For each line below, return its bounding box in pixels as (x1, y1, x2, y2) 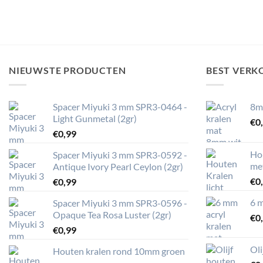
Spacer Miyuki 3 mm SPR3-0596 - (53, 197, 187, 208)
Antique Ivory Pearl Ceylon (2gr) (53, 160, 183, 172)
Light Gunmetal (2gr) (53, 112, 137, 124)
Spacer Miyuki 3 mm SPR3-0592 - (53, 149, 187, 160)
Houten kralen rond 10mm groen (53, 245, 185, 257)
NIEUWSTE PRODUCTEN (9, 65, 126, 76)
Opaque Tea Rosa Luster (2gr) (53, 208, 171, 220)
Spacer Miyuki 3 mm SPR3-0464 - (53, 100, 187, 112)
